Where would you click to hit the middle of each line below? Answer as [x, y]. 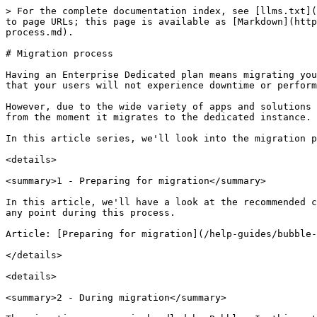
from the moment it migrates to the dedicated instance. [158, 117]
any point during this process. [91, 213]
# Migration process [59, 53]
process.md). [40, 32]
